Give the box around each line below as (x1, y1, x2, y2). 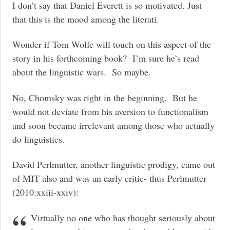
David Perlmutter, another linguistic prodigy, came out (12, 158, 216, 171)
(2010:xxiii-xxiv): (12, 186, 79, 199)
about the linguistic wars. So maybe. (12, 66, 151, 79)
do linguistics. (12, 132, 65, 145)
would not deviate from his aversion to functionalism (12, 105, 209, 118)
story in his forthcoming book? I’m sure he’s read (12, 52, 200, 65)
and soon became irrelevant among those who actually (12, 119, 215, 131)
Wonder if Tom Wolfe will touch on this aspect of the (12, 38, 212, 51)
